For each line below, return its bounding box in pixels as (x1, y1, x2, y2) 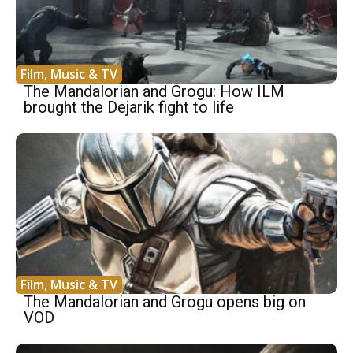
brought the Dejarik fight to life (24, 98, 234, 117)
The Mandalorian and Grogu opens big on (24, 292, 306, 312)
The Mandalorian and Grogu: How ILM (24, 82, 284, 102)
